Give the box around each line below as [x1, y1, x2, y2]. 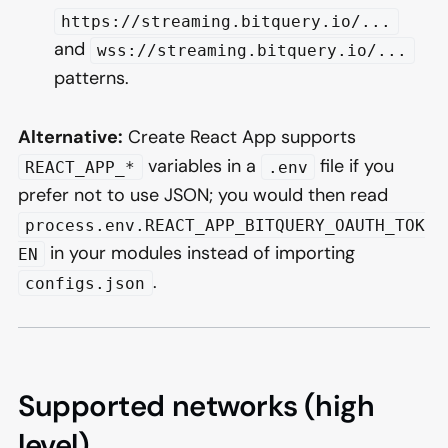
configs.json [25, 273, 146, 293]
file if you [315, 153, 395, 178]
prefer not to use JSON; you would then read [18, 182, 388, 207]
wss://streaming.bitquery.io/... [97, 41, 408, 61]
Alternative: [18, 124, 123, 149]
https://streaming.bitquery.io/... [61, 12, 392, 32]
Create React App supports [123, 124, 356, 149]
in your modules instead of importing [45, 240, 356, 265]
